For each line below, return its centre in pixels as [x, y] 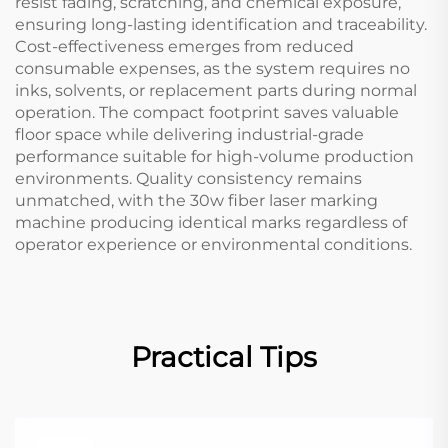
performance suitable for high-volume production [214, 156]
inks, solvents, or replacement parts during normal [216, 90]
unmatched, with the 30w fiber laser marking [196, 200]
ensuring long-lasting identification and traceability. [221, 24]
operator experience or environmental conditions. [213, 244]
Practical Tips [224, 356]
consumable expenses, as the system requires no [212, 68]
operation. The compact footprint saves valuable [207, 112]
